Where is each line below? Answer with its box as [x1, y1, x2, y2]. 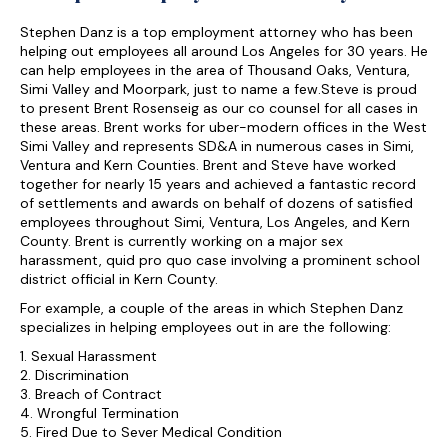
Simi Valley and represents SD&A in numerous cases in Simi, [20, 137, 414, 155]
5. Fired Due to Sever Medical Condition [20, 423, 282, 441]
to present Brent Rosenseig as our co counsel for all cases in [20, 99, 418, 117]
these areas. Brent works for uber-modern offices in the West [20, 118, 427, 136]
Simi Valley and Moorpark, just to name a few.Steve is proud [20, 80, 417, 98]
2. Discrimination [20, 366, 129, 384]
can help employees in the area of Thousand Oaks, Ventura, [20, 61, 410, 79]
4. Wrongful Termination [20, 404, 179, 422]
